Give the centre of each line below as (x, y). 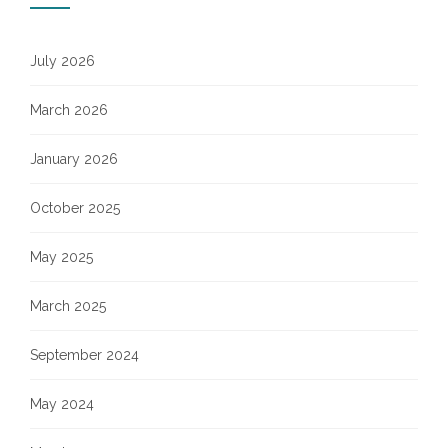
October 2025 (75, 208)
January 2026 (74, 159)
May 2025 (61, 257)
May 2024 (62, 404)
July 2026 (62, 61)
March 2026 (69, 110)
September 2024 (84, 355)
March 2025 (68, 306)
